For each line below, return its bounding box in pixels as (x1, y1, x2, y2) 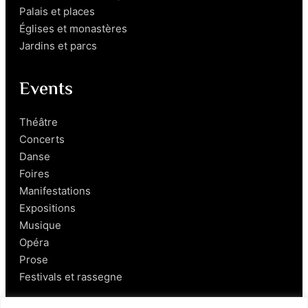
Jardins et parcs (19, 38, 97, 52)
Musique (19, 218, 61, 232)
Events (19, 76, 73, 104)
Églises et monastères (19, 21, 127, 35)
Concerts (19, 132, 65, 146)
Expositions (19, 201, 76, 214)
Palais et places (19, 4, 95, 18)
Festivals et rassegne (19, 269, 122, 283)
